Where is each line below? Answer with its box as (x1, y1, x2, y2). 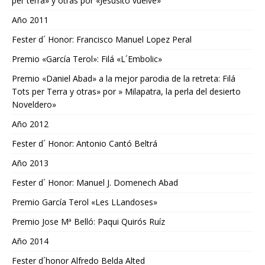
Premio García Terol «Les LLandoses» (12, 196, 157, 208)
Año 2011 (12, 14, 49, 26)
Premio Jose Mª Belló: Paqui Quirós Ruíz (12, 216, 165, 228)
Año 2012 (12, 118, 49, 130)
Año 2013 (12, 157, 49, 169)
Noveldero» (12, 99, 56, 111)
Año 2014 (12, 235, 49, 247)
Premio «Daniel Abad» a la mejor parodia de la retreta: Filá (12, 73, 235, 85)
